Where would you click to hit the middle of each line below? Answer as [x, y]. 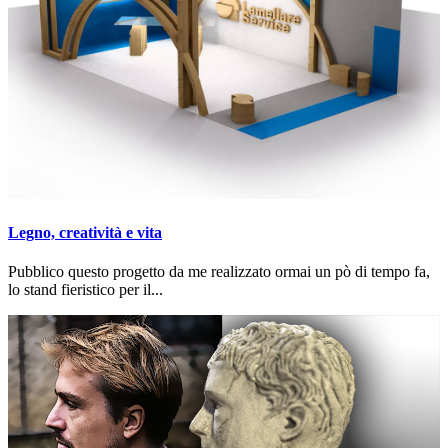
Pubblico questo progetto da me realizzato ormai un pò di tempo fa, [219, 272]
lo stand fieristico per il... [85, 290]
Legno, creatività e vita [85, 233]
